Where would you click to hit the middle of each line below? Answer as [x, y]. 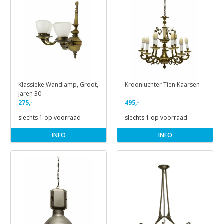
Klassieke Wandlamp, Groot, [58, 85]
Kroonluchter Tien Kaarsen [162, 85]
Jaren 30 [30, 94]
